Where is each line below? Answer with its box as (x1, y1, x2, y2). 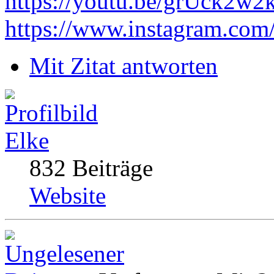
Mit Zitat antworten (29, 53, 218, 80)
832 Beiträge (29, 155, 153, 182)
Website (29, 182, 106, 209)
